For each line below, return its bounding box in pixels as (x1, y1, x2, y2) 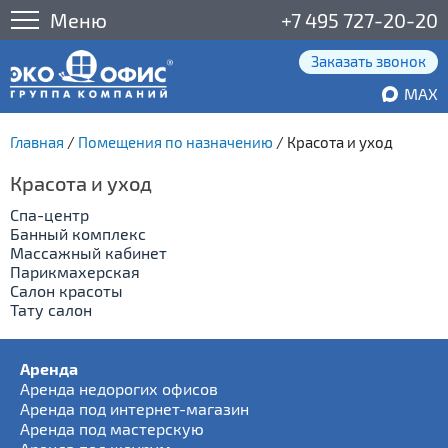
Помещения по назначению (78, 133, 273, 151)
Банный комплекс (10, 224, 146, 243)
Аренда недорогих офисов (20, 379, 218, 398)
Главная (10, 133, 64, 151)
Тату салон (10, 300, 92, 319)
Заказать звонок (311, 52, 426, 70)
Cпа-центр (10, 205, 89, 224)
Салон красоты (10, 281, 123, 300)
